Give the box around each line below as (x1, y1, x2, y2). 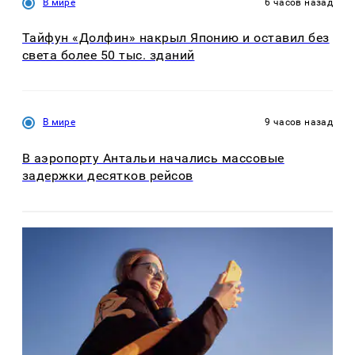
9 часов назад (265, 116, 333, 128)
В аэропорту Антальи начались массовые (22, 150, 284, 166)
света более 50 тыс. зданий (22, 47, 195, 63)
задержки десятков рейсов (22, 167, 193, 183)
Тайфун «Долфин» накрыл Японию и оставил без (22, 29, 330, 45)
